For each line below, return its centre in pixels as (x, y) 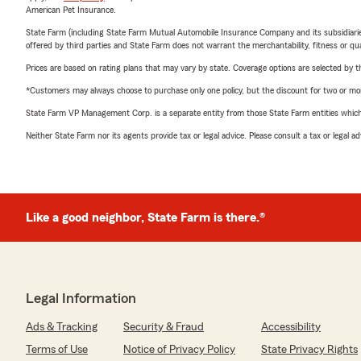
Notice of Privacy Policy (179, 350)
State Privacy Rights (309, 350)
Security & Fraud (164, 327)
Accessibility (291, 327)
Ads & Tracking (62, 327)
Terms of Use (57, 350)
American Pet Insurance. (71, 10)
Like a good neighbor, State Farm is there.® (145, 218)
